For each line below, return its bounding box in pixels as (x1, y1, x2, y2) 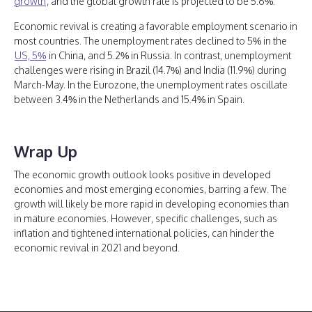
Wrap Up (14, 141, 77, 161)
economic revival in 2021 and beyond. (14, 242, 182, 253)
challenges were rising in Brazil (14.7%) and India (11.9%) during (14, 64, 286, 76)
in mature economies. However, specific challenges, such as (14, 212, 277, 224)
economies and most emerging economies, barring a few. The (14, 183, 287, 195)
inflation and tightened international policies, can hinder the (14, 227, 274, 239)
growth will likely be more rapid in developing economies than (14, 198, 289, 210)
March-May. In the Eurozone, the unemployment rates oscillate (14, 79, 288, 91)
